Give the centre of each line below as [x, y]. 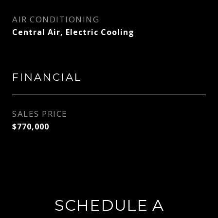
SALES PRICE [40, 114]
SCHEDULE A [109, 205]
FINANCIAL [47, 77]
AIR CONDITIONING [56, 19]
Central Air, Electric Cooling [73, 32]
